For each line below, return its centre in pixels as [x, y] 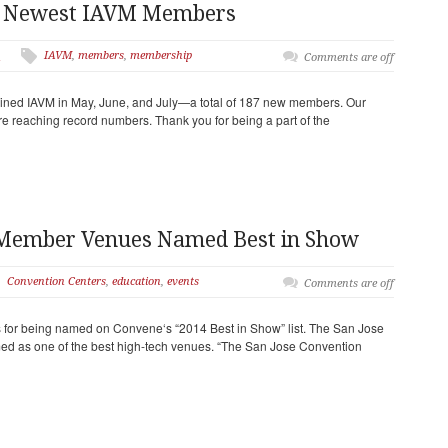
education [136, 281]
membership [161, 55]
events [183, 281]
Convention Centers [56, 281]
